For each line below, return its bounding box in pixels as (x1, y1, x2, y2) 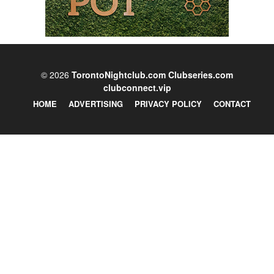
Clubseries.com (168, 68, 233, 81)
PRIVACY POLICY (134, 97, 202, 109)
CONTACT (213, 97, 251, 109)
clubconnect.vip (103, 81, 171, 94)
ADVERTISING (68, 97, 123, 109)
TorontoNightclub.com (72, 68, 168, 81)
